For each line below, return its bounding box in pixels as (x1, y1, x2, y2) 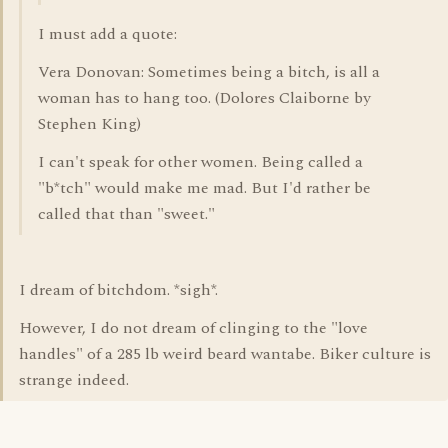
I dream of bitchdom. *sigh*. (19, 278, 218, 302)
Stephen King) (38, 112, 141, 136)
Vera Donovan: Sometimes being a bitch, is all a (38, 60, 380, 84)
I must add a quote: (38, 22, 177, 46)
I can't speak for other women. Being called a (38, 150, 363, 174)
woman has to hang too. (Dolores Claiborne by (38, 86, 371, 110)
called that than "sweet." (38, 202, 215, 226)
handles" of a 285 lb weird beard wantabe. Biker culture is (19, 342, 431, 366)
